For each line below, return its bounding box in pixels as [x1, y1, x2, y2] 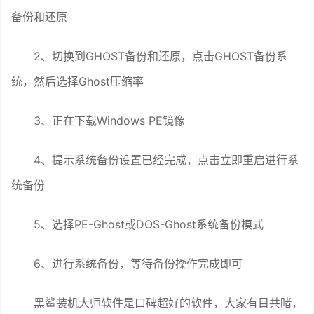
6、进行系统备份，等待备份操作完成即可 [34, 257, 243, 271]
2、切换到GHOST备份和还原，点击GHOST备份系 [34, 49, 287, 64]
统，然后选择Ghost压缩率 [11, 74, 144, 89]
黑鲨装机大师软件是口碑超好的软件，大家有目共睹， [34, 296, 303, 310]
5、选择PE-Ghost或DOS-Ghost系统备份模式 [34, 217, 264, 232]
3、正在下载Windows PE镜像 [34, 114, 185, 128]
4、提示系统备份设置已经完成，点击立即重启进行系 [34, 153, 299, 168]
